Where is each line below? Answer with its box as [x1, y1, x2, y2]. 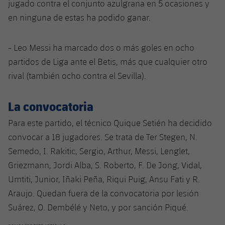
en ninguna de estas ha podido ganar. [8, 12, 151, 23]
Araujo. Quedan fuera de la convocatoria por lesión [8, 187, 199, 198]
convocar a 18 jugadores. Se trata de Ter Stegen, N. [8, 131, 197, 142]
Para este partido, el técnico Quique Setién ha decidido [8, 117, 212, 128]
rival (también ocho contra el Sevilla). [8, 70, 146, 81]
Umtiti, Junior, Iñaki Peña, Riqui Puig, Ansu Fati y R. [8, 173, 200, 184]
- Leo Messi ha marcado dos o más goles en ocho [8, 42, 194, 53]
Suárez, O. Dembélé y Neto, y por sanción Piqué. [8, 201, 188, 212]
